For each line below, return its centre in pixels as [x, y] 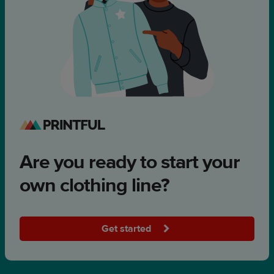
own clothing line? [94, 185]
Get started [127, 229]
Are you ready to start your [130, 162]
